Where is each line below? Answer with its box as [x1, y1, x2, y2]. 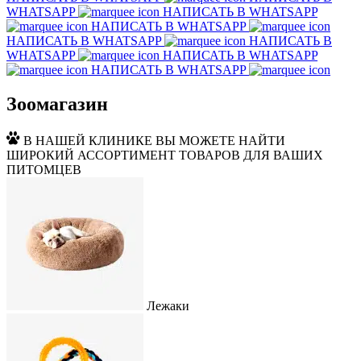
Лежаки [147, 299, 189, 313]
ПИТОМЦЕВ [6, 163, 81, 177]
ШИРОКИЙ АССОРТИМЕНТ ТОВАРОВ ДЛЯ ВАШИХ [6, 148, 323, 163]
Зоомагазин [6, 93, 108, 115]
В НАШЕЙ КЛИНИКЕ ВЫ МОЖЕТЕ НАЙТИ [23, 134, 285, 148]
